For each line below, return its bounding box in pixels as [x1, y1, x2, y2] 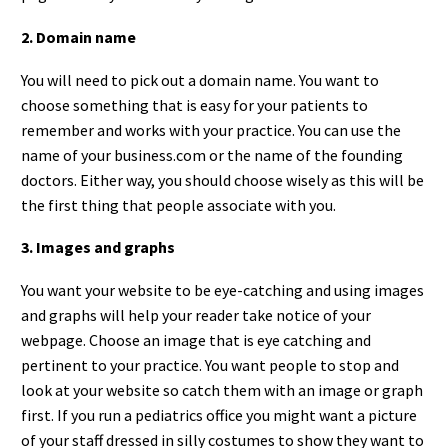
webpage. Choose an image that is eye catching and [21, 329, 371, 350]
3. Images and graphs [21, 237, 175, 258]
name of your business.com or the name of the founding [21, 144, 403, 165]
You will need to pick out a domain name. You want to [21, 69, 379, 90]
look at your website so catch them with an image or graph [21, 379, 423, 400]
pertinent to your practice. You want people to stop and [21, 354, 399, 375]
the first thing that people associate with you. [21, 194, 336, 215]
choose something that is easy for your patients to [21, 94, 368, 115]
